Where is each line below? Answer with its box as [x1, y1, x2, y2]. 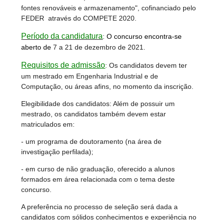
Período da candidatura [21, 32, 103, 41]
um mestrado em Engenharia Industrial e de [21, 72, 159, 81]
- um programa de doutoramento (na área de [21, 137, 162, 146]
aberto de [21, 43, 54, 52]
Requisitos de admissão [21, 61, 106, 70]
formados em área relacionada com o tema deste [21, 175, 175, 184]
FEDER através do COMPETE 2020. [21, 14, 137, 23]
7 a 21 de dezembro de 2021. [53, 43, 146, 52]
